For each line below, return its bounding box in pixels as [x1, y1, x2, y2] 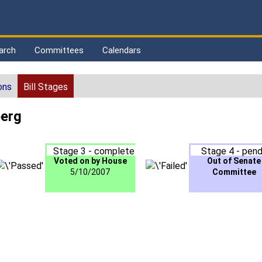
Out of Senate [207, 156, 261, 166]
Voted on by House [53, 156, 127, 166]
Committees [35, 45, 84, 56]
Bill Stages [23, 81, 68, 93]
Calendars [102, 45, 141, 56]
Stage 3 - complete [53, 146, 135, 157]
